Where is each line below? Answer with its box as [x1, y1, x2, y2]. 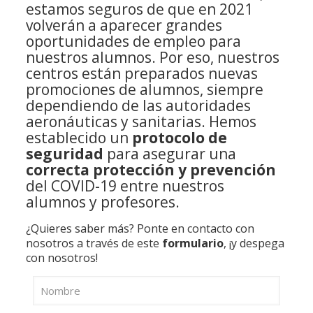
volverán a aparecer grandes [25, 15, 222, 35]
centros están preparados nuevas [25, 64, 258, 83]
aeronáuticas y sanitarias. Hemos [25, 112, 256, 131]
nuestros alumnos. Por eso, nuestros [25, 48, 279, 67]
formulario [161, 235, 224, 251]
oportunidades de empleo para [25, 31, 241, 51]
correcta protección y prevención [25, 160, 276, 180]
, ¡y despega [223, 235, 284, 251]
